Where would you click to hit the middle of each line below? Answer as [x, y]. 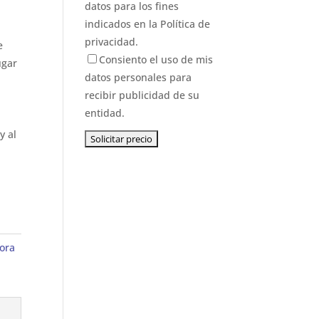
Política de [185, 24]
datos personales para [138, 78]
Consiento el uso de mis [156, 60]
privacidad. [112, 42]
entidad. [105, 113]
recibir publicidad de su [142, 95]
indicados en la [123, 24]
